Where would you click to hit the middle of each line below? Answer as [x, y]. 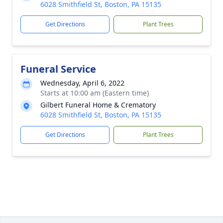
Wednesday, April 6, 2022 [82, 83]
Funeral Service [58, 69]
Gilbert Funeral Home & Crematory [98, 105]
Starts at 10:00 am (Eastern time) [95, 93]
